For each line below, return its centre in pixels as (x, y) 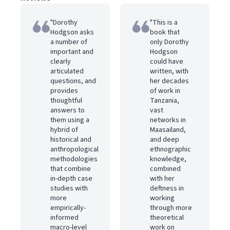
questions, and (73, 81)
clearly (61, 62)
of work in (165, 91)
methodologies (74, 159)
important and (72, 52)
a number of (69, 42)
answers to (68, 110)
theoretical (167, 218)
